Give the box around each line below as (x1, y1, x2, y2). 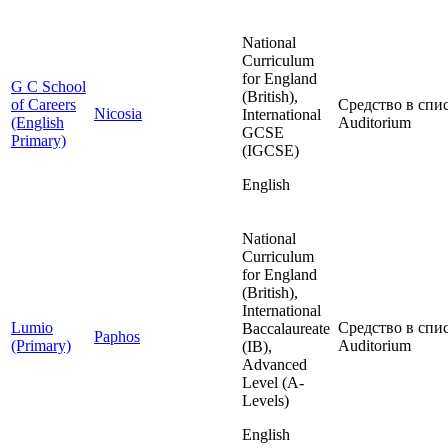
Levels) (242, 392, 289, 410)
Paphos (94, 328, 140, 346)
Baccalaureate (242, 320, 330, 338)
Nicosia (94, 105, 142, 123)
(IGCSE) (242, 142, 299, 160)
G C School (11, 78, 86, 96)
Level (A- (242, 374, 304, 392)
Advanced (242, 356, 307, 374)
